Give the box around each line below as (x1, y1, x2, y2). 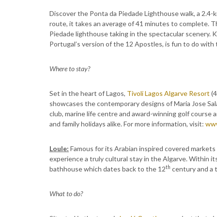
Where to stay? (49, 64, 90, 73)
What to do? (49, 189, 83, 198)
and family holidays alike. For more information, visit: (49, 120, 205, 128)
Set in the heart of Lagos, (49, 89, 127, 97)
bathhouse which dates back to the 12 (49, 165, 166, 173)
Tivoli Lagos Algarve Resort (127, 89, 210, 97)
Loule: (49, 144, 69, 153)
